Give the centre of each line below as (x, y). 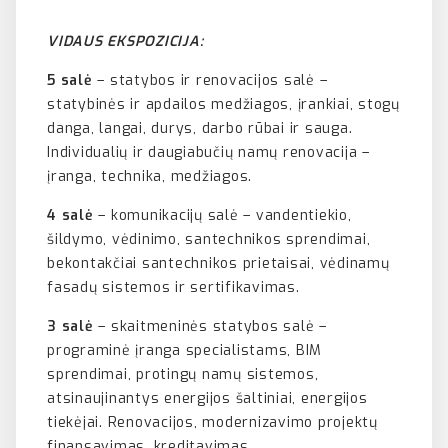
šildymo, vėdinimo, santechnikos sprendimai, (209, 240)
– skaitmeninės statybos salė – (210, 327)
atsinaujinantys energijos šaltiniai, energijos (207, 399)
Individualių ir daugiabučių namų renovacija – (208, 153)
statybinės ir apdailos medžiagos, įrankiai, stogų (223, 105)
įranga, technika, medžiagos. (149, 177)
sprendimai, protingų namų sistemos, (183, 375)
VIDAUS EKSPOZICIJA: (125, 42)
